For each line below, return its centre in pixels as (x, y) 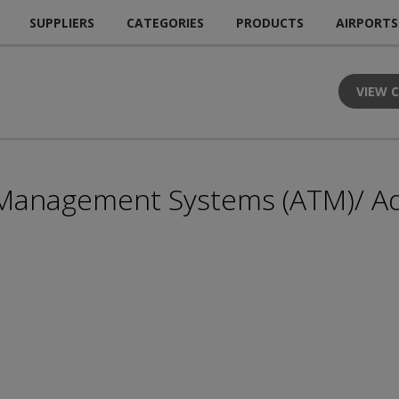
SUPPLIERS (62, 22)
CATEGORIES (165, 22)
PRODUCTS (270, 22)
